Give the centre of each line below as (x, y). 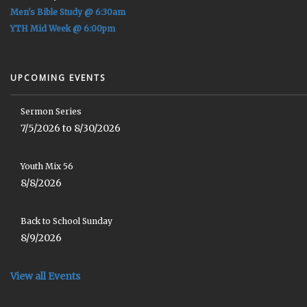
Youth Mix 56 (47, 166)
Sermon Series (51, 111)
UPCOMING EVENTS (58, 77)
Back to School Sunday (66, 221)
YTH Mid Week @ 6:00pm (63, 28)
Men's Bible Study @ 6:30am (68, 12)
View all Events (45, 276)
